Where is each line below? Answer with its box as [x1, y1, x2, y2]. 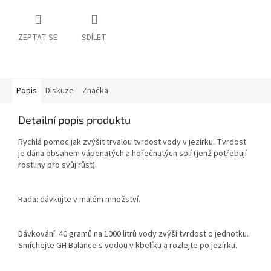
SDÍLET [82, 31, 106, 44]
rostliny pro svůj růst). [18, 159, 97, 172]
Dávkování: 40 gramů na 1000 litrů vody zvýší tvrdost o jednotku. [18, 228, 249, 241]
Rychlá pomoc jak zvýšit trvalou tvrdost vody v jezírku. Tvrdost [18, 136, 246, 149]
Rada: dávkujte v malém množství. [18, 194, 140, 206]
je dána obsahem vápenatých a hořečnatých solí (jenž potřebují [18, 148, 247, 160]
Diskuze [45, 85, 74, 97]
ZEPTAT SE [18, 31, 57, 44]
